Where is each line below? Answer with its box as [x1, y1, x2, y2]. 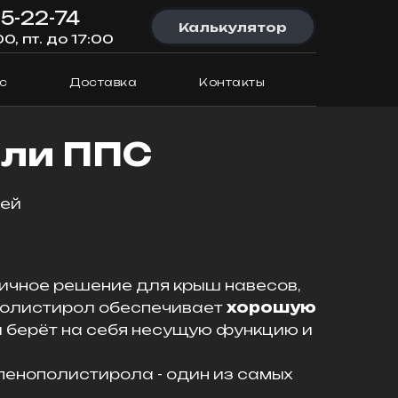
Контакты [199, 76, 265, 89]
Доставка [69, 76, 137, 89]
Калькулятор [179, 19, 287, 35]
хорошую [227, 298, 316, 316]
